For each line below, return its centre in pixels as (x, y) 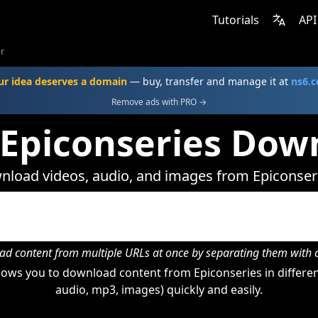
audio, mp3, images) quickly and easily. (159, 290)
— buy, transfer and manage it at (209, 81)
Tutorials (236, 20)
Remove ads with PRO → (159, 102)
